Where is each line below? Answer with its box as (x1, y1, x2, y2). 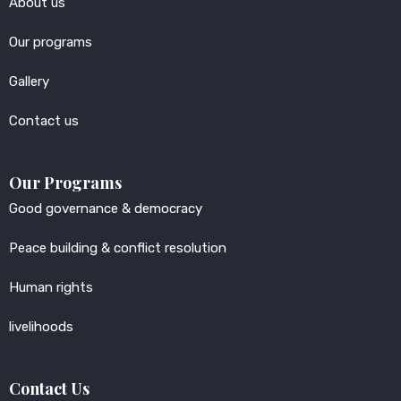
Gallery (9, 73, 49, 90)
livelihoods (9, 319, 73, 335)
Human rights (9, 279, 93, 295)
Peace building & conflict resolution (9, 240, 226, 256)
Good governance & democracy (9, 200, 202, 217)
